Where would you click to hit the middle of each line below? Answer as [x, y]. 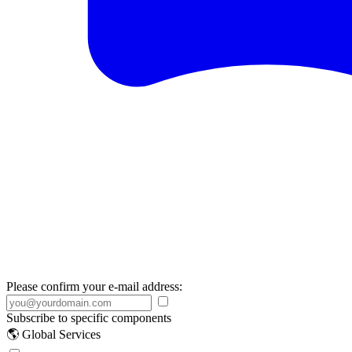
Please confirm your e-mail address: [94, 286]
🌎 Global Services [53, 334]
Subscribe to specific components [89, 318]
